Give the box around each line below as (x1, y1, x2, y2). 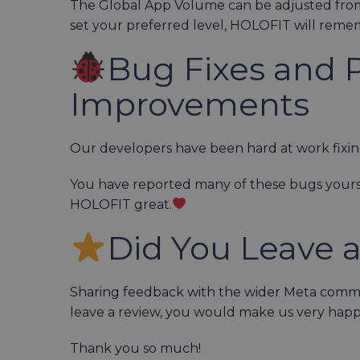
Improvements (70, 84, 309, 124)
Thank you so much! (70, 340, 201, 356)
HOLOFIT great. (70, 196, 172, 212)
